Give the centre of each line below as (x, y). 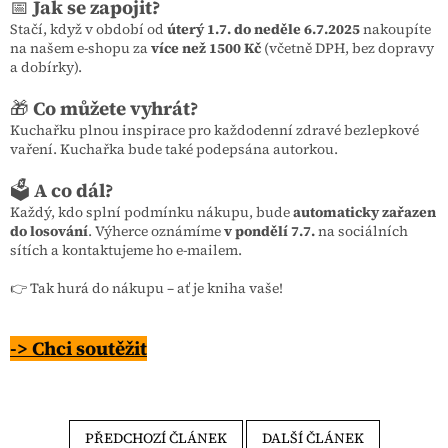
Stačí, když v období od (87, 28)
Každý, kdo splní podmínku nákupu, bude (151, 211)
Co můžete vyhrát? (115, 108)
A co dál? (73, 190)
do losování (49, 230)
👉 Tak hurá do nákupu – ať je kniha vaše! (146, 287)
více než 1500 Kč (206, 47)
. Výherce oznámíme (156, 230)
